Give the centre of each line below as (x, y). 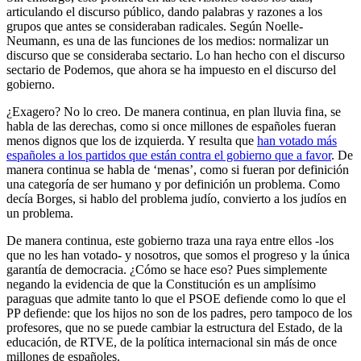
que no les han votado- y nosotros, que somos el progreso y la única (178, 255)
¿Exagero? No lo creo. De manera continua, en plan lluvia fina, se (174, 111)
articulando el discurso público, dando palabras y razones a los (164, 11)
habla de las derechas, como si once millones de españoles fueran (171, 126)
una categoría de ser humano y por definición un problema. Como (173, 184)
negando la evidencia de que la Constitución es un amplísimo (161, 284)
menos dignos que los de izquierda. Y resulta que (132, 140)
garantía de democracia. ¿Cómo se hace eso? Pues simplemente (167, 269)
